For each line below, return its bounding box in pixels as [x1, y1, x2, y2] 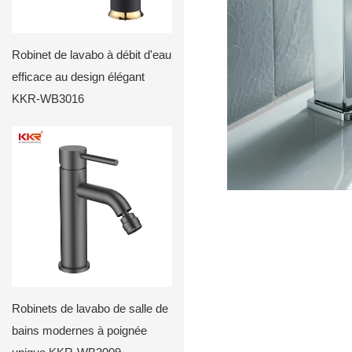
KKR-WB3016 [12, 91, 84, 105]
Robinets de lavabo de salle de [12, 301, 168, 315]
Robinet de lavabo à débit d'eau [12, 47, 171, 61]
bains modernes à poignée [12, 323, 147, 337]
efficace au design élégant [12, 69, 145, 83]
